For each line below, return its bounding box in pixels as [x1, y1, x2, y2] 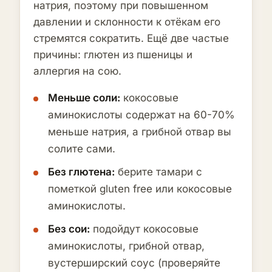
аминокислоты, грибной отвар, [48, 240, 205, 253]
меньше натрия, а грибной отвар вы [48, 126, 231, 138]
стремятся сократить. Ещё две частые [33, 32, 229, 45]
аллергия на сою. [33, 65, 121, 78]
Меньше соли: [48, 92, 120, 104]
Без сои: [48, 223, 90, 236]
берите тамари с [115, 166, 202, 178]
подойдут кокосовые [90, 223, 199, 236]
